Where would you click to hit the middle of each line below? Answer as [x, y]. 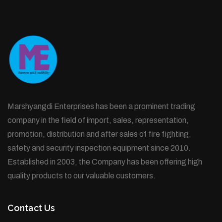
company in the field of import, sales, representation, [98, 120]
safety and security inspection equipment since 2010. [99, 148]
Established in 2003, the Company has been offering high [105, 162]
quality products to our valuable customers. [82, 176]
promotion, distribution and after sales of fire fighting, [99, 134]
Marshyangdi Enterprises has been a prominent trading [101, 106]
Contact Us [31, 208]
